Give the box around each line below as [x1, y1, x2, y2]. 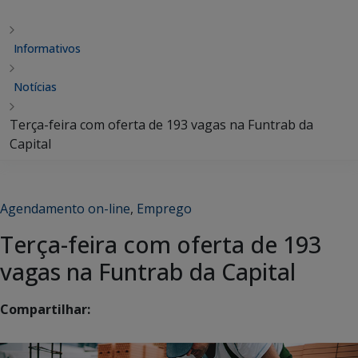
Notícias [14, 79, 57, 94]
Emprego [137, 200, 192, 217]
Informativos [14, 41, 81, 56]
